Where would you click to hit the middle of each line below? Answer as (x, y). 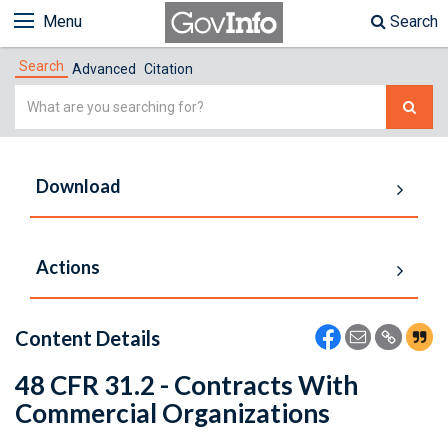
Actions (68, 267)
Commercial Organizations (172, 413)
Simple (39, 96)
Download (78, 186)
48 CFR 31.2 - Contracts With (186, 385)
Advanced (104, 69)
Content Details (87, 338)
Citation (168, 69)
